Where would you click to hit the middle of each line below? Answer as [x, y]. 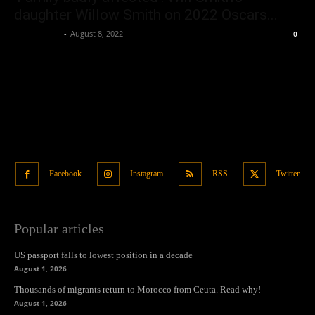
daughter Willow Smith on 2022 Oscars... [146, 15]
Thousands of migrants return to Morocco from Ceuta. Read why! [137, 289]
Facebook [65, 173]
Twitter [288, 173]
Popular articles [59, 228]
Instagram [147, 173]
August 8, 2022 [97, 34]
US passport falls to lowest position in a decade [103, 255]
